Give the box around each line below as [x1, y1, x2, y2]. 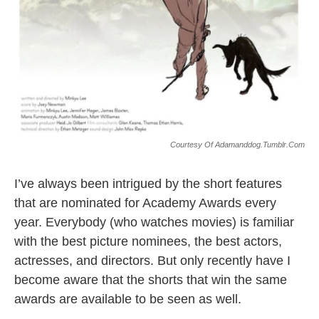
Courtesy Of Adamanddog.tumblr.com [170, 140, 305, 150]
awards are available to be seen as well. [14, 292, 241, 307]
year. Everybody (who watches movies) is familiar [14, 215, 294, 230]
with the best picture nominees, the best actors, [14, 234, 282, 249]
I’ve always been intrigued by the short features [14, 177, 282, 192]
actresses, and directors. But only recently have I [14, 253, 291, 268]
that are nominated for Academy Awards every [14, 196, 276, 211]
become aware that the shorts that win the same [14, 273, 287, 288]
